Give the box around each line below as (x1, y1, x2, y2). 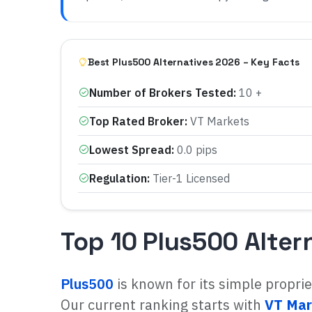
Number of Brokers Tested (89, 86, 233, 100)
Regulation (89, 171, 147, 186)
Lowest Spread (89, 143, 171, 157)
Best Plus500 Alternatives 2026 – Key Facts (87, 56, 299, 69)
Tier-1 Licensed (153, 171, 230, 186)
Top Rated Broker (89, 114, 185, 129)
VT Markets (190, 114, 249, 129)
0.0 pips (177, 143, 217, 157)
